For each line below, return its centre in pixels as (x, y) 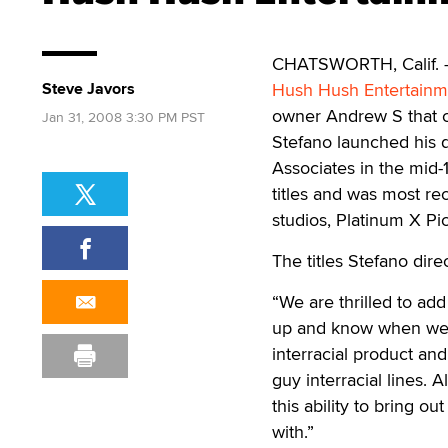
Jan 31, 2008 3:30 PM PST (123, 117)
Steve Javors (88, 88)
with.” (293, 431)
